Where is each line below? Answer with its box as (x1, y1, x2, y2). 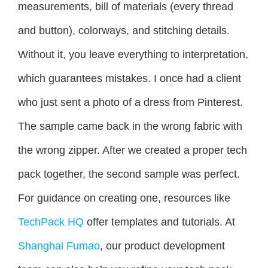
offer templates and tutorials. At (84, 215, 235, 228)
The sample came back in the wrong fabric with (18, 120, 242, 132)
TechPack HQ (18, 215, 84, 228)
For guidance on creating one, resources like (18, 191, 230, 204)
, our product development (100, 239, 225, 252)
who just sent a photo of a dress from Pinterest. (18, 96, 243, 108)
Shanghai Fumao (18, 239, 100, 252)
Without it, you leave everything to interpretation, (18, 48, 248, 60)
